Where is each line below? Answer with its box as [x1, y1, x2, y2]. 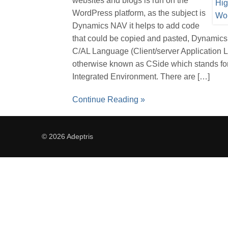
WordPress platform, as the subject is [72, 9, 206, 17]
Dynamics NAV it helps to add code [72, 21, 199, 30]
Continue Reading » [72, 95, 145, 104]
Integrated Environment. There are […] [72, 72, 210, 81]
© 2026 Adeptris [42, 132, 93, 140]
